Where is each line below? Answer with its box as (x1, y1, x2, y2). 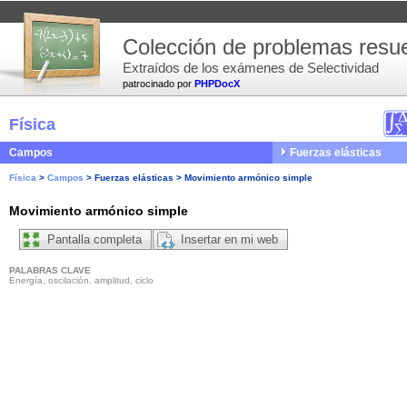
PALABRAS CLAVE (9, 265, 91, 276)
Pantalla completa (47, 233, 142, 247)
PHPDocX (194, 78, 240, 89)
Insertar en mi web (181, 233, 278, 247)
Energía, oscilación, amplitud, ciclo (9, 275, 154, 286)
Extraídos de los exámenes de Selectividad (123, 60, 379, 75)
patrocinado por (123, 78, 194, 89)
